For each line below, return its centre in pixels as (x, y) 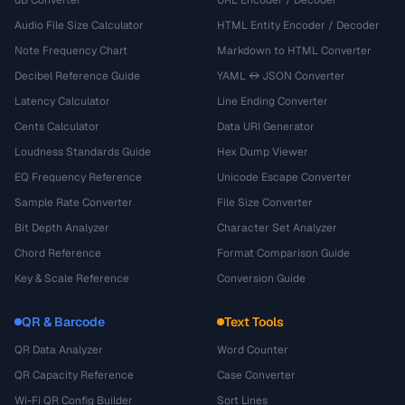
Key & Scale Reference (72, 278)
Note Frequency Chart (71, 51)
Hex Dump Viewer (263, 152)
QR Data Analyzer (59, 350)
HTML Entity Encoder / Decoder (298, 25)
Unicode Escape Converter (284, 177)
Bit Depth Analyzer (62, 228)
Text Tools (254, 322)
